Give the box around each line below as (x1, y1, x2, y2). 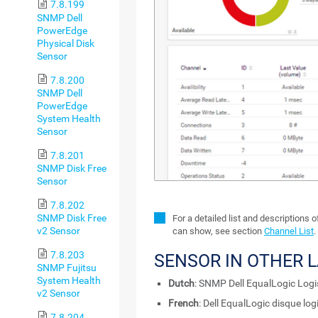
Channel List (264, 226, 314, 237)
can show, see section (172, 226, 264, 237)
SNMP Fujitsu (37, 262, 97, 273)
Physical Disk (37, 37, 94, 49)
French (168, 297, 199, 309)
